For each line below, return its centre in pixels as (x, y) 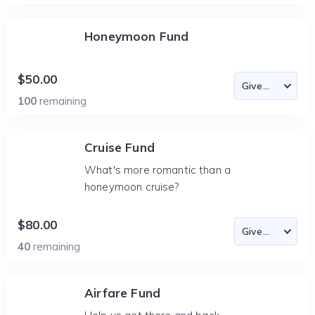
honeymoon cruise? (132, 187)
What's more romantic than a (158, 170)
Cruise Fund (120, 147)
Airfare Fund (123, 293)
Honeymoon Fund (137, 36)
